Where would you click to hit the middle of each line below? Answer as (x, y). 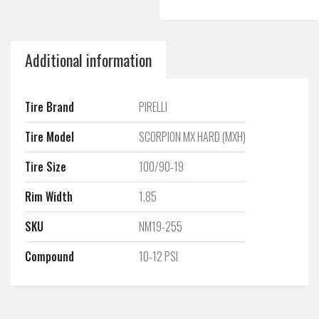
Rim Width (49, 197)
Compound (49, 256)
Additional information (88, 60)
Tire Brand (49, 107)
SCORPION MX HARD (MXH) (192, 137)
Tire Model (49, 137)
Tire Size (46, 167)
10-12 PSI (158, 256)
